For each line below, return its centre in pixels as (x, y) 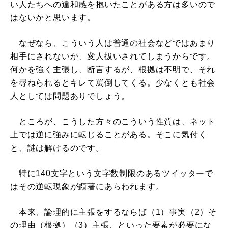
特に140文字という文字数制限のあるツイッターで (112, 173)
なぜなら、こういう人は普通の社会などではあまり (113, 43)
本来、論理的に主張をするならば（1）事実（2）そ (113, 212)
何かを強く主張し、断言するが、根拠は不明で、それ (113, 69)
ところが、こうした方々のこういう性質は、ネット (113, 121)
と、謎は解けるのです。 (57, 148)
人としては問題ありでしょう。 (70, 96)
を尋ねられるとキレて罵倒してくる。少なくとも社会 (113, 82)
